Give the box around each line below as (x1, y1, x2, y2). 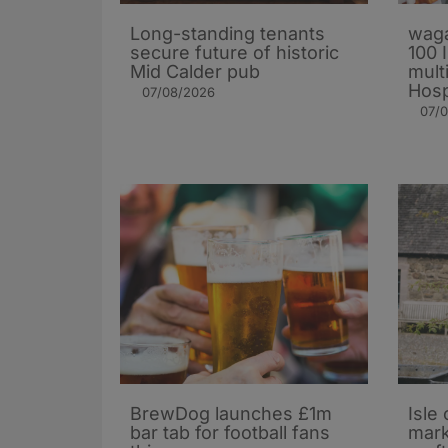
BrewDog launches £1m (130, 402, 332, 424)
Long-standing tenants (130, 22, 325, 44)
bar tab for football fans (130, 421, 330, 443)
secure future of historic (130, 41, 339, 63)
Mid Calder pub (130, 60, 260, 82)
